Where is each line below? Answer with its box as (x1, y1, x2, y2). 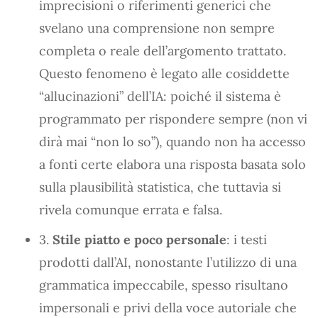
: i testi (226, 231, 267, 248)
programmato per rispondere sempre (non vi (39, 110, 307, 127)
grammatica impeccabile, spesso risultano (39, 276, 288, 293)
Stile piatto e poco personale (53, 231, 226, 248)
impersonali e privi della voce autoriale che (39, 299, 297, 316)
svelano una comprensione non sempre (39, 19, 275, 36)
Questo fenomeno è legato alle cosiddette (39, 65, 290, 82)
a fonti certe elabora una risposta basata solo (39, 155, 306, 172)
